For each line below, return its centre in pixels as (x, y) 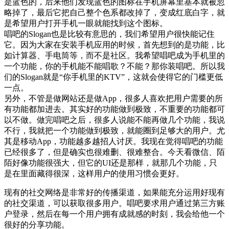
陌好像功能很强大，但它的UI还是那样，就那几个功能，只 (111, 163)
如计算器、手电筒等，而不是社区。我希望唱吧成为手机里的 (114, 56)
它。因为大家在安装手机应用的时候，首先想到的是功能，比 (114, 45)
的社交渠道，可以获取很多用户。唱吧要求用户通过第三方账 (114, 203)
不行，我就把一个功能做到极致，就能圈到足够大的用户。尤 (114, 131)
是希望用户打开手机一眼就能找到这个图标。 (86, 24)
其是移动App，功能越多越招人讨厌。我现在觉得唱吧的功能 (113, 142)
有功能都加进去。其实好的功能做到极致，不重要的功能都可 (114, 109)
